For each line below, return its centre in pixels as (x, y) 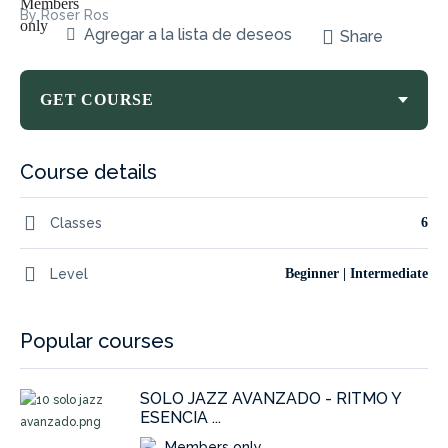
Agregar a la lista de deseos (187, 34)
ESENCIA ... (180, 417)
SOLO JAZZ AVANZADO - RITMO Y (270, 398)
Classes (76, 223)
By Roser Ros (64, 15)
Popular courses (97, 341)
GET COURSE (97, 99)
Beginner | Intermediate (356, 273)
